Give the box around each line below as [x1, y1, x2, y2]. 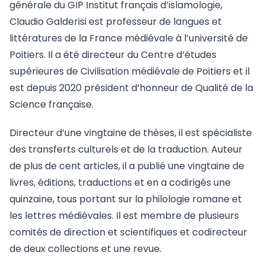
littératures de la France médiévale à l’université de [9, 31, 248, 46]
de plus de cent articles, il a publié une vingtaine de [9, 159, 244, 173]
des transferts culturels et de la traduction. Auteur [9, 143, 243, 157]
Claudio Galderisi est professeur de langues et [9, 15, 222, 29]
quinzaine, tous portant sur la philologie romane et [9, 192, 242, 206]
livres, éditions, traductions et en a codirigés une [9, 176, 231, 190]
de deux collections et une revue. [9, 242, 161, 256]
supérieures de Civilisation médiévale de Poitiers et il [9, 64, 250, 79]
